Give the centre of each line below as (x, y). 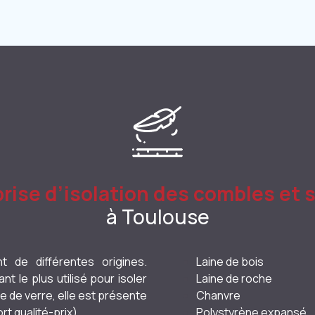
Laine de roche (234, 278)
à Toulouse (157, 217)
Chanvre (218, 295)
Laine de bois (230, 262)
